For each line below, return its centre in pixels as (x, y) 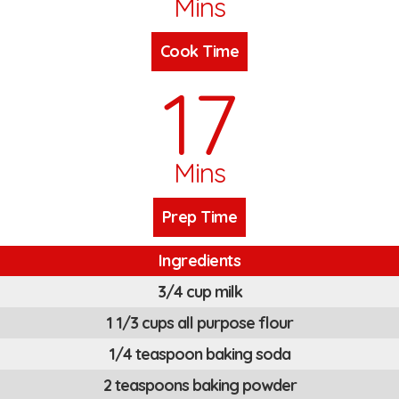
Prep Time (199, 217)
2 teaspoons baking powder (199, 386)
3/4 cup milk (199, 292)
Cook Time (199, 52)
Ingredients (199, 261)
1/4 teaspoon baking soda (199, 354)
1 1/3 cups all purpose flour (199, 323)
